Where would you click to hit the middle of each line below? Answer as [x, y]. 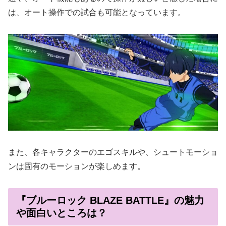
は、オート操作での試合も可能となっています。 [97, 12]
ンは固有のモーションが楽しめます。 [77, 166]
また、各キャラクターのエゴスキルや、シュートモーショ [113, 152]
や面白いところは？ [62, 213]
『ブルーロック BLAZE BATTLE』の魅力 [110, 200]
